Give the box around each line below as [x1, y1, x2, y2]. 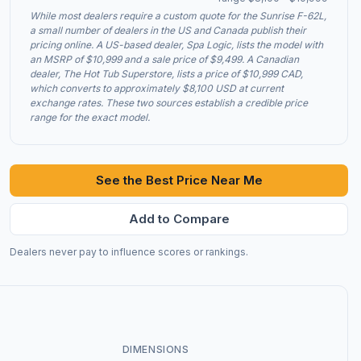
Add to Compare [128, 211, 230, 226]
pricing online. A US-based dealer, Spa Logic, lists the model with [30, 39, 323, 51]
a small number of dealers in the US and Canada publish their [30, 24, 306, 36]
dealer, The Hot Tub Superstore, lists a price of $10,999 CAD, [30, 68, 303, 80]
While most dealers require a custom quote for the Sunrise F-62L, [30, 10, 326, 22]
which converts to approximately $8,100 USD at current [30, 82, 284, 94]
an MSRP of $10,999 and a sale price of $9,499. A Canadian [30, 53, 299, 65]
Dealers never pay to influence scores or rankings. [10, 246, 248, 258]
